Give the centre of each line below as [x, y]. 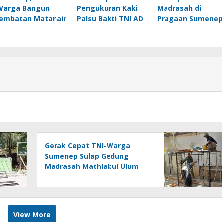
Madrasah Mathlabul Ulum [92, 166]
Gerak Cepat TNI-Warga [88, 146]
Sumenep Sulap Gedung [87, 156]
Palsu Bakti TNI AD [110, 19]
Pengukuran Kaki [107, 8]
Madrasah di [179, 8]
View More [32, 215]
